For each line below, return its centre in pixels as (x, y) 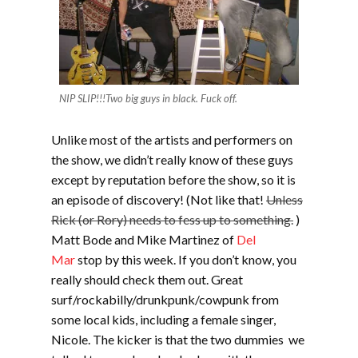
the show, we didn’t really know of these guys (172, 159)
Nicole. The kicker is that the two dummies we (178, 339)
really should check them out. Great (147, 279)
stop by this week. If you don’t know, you (186, 259)
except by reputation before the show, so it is (173, 179)
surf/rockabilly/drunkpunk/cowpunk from (165, 299)
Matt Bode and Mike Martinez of (144, 239)
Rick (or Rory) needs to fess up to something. (172, 219)
